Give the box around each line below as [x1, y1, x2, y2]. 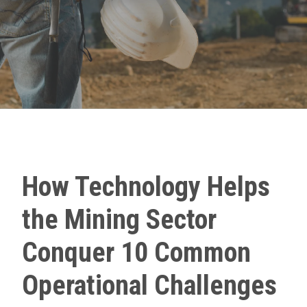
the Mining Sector [22, 204, 217, 236]
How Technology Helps [22, 171, 270, 204]
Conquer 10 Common [22, 236, 251, 269]
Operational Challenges [22, 269, 277, 302]
